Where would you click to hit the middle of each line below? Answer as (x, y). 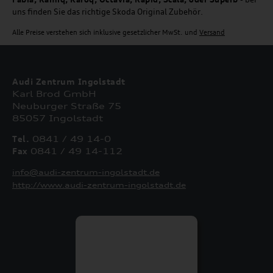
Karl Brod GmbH (54, 94)
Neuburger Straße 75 (67, 106)
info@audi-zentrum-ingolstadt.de (86, 172)
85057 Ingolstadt (58, 118)
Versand (212, 33)
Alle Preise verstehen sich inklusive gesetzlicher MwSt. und (106, 33)
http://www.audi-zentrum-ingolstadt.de (99, 185)
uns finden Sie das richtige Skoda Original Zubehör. (108, 12)
